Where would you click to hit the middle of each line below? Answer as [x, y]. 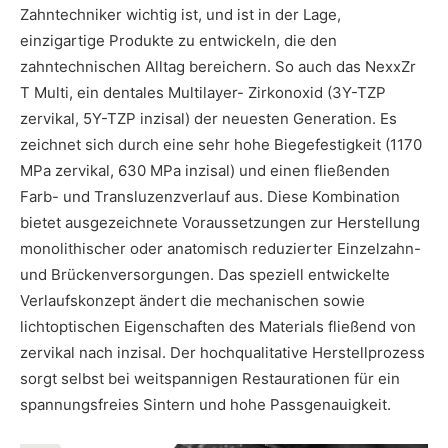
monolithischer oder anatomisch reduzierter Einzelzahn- [220, 248]
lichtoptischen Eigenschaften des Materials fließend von [218, 326]
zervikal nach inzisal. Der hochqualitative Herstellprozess [222, 352]
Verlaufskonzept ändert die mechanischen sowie [192, 300]
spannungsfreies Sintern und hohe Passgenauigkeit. [205, 404]
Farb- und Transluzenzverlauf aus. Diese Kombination [210, 196]
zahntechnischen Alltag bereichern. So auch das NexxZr [218, 66]
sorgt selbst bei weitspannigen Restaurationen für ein [210, 378]
